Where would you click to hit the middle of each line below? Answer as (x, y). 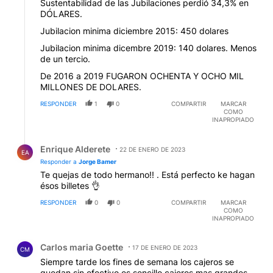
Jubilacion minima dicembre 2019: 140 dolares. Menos (148, 48)
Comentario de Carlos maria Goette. (94, 238)
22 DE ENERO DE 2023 (152, 149)
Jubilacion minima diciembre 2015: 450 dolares (134, 30)
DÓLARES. (61, 13)
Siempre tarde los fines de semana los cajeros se (137, 261)
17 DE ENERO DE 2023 (165, 247)
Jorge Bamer (97, 161)
